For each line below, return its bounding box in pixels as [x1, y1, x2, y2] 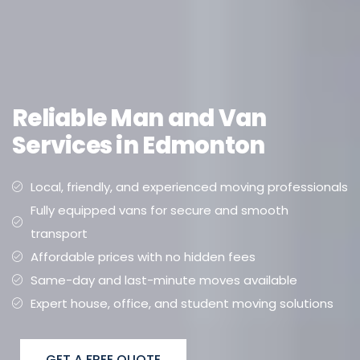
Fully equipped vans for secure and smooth [30, 201, 288, 219]
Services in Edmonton [12, 129, 265, 162]
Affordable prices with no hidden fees [30, 247, 256, 265]
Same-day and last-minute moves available [30, 271, 297, 288]
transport [30, 224, 88, 242]
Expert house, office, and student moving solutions [30, 294, 333, 312]
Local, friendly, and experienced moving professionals [30, 178, 348, 195]
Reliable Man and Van [12, 101, 267, 134]
